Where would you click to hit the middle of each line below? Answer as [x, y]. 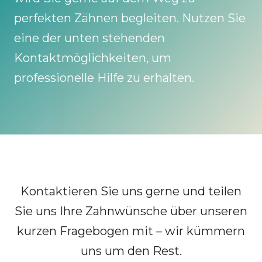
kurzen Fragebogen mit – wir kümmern [131, 231]
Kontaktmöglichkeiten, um [93, 58]
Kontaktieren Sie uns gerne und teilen [131, 191]
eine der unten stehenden [89, 38]
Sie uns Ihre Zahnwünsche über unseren [131, 211]
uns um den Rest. [131, 251]
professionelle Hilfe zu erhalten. [104, 77]
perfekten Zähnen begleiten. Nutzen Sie [130, 18]
